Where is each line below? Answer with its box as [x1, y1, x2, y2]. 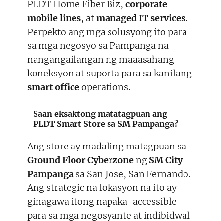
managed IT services [96, 12, 185, 24]
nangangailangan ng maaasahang [27, 54, 174, 66]
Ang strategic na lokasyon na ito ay [27, 182, 177, 194]
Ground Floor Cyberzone [27, 154, 134, 166]
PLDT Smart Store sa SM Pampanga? [33, 119, 178, 129]
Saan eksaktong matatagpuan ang [33, 109, 167, 119]
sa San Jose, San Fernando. [74, 168, 190, 180]
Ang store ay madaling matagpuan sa [27, 141, 186, 152]
